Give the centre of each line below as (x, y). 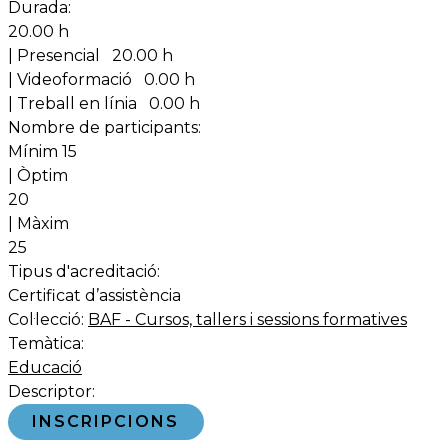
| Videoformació (74, 80)
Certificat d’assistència (94, 296)
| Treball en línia (76, 104)
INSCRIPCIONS (106, 422)
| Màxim (42, 224)
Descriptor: (51, 392)
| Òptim (42, 176)
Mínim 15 (42, 152)
